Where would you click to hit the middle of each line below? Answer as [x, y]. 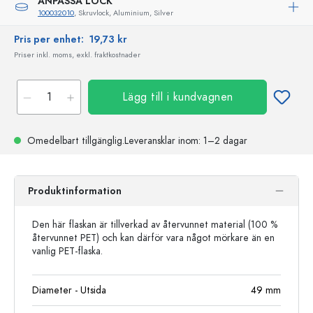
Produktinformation [75, 191]
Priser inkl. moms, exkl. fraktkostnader [77, 55]
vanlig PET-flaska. [67, 251]
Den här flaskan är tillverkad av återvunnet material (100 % [155, 225]
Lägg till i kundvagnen [177, 97]
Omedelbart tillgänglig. [74, 141]
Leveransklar [150, 141]
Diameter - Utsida [69, 290]
